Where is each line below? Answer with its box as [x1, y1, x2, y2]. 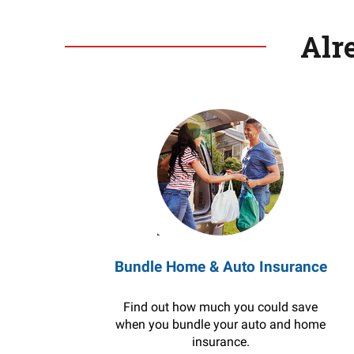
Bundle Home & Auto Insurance [114, 258, 327, 276]
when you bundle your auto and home [115, 317, 326, 332]
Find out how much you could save [123, 299, 318, 314]
